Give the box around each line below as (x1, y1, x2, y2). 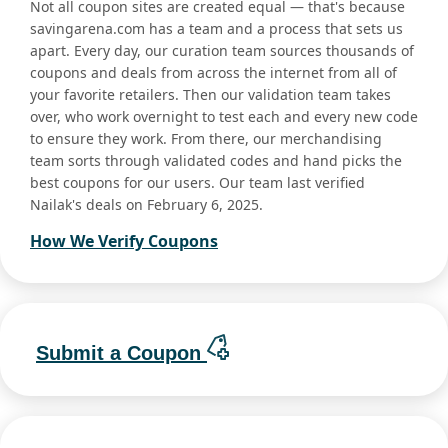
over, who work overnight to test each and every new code (30, 107, 418, 127)
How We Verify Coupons (30, 230, 218, 253)
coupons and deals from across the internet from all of (30, 63, 397, 83)
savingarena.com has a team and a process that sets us (30, 19, 403, 39)
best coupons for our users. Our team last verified (30, 173, 365, 193)
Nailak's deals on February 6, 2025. (30, 195, 263, 215)
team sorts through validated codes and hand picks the (30, 151, 402, 171)
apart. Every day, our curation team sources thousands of (30, 41, 414, 61)
